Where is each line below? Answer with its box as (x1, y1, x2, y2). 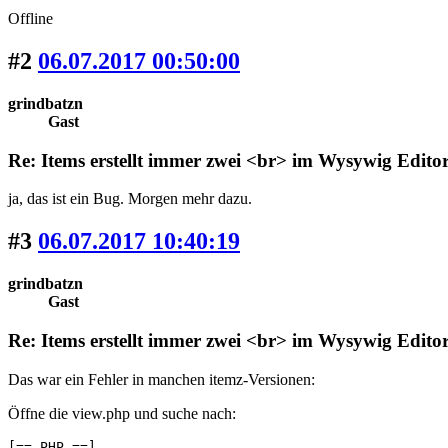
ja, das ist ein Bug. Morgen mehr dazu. (8, 190, 252, 208)
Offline (8, 10, 53, 28)
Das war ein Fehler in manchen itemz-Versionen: (8, 370, 315, 388)
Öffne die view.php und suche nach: (8, 404, 236, 422)
